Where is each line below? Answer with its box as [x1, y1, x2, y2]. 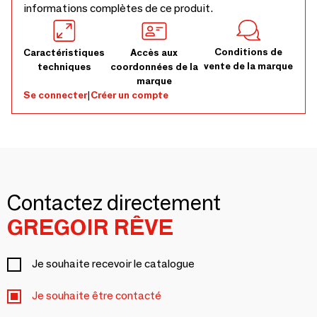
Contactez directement [7, 190, 221, 216]
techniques [37, 60, 91, 73]
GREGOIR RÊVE [7, 214, 173, 241]
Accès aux [130, 46, 178, 59]
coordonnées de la [110, 60, 198, 73]
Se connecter [23, 88, 87, 101]
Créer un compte [91, 88, 168, 101]
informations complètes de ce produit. [23, 1, 213, 15]
